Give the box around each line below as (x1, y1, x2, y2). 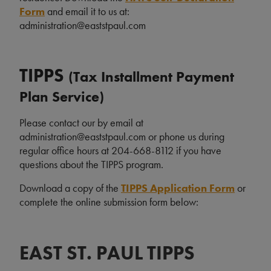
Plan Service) (19, 87, 104, 106)
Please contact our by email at (19, 116, 143, 130)
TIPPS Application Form (121, 181, 235, 195)
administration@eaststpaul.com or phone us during (19, 129, 224, 144)
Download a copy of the (19, 181, 121, 195)
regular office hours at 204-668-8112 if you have (19, 143, 221, 158)
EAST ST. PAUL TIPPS (19, 241, 195, 266)
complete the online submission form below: (19, 195, 198, 209)
